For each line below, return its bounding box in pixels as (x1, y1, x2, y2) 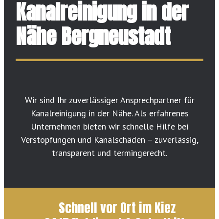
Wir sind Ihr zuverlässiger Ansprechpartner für (24, 94, 195, 106)
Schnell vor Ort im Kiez (59, 198, 176, 218)
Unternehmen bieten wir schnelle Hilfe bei (31, 121, 188, 132)
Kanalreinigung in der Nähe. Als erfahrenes (30, 108, 189, 119)
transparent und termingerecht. (52, 147, 167, 159)
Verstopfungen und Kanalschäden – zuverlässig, (21, 134, 198, 146)
